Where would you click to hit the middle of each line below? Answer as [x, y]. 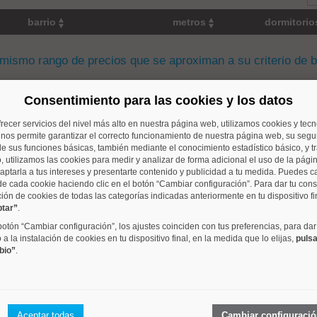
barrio [43, 22]
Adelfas [48, 217]
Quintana [52, 304]
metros [190, 22]
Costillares [55, 129]
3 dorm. [294, 129]
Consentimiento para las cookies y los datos [158, 100]
